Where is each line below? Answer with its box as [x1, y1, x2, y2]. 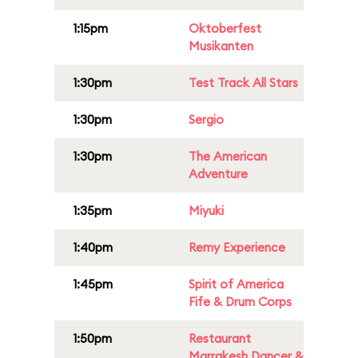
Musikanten [189, 38, 253, 54]
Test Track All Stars [189, 75, 298, 90]
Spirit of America [189, 276, 284, 292]
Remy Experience [189, 240, 285, 255]
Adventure [189, 166, 248, 181]
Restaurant [189, 331, 251, 346]
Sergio [189, 112, 224, 127]
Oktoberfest [189, 21, 261, 36]
